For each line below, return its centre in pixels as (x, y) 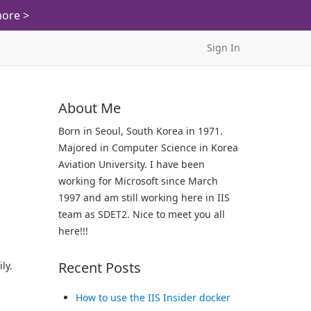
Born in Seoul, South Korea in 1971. (140, 131)
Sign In (224, 48)
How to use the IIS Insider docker (153, 297)
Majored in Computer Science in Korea (148, 148)
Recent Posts (99, 268)
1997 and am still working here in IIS (144, 197)
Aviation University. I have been (131, 164)
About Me (89, 108)
